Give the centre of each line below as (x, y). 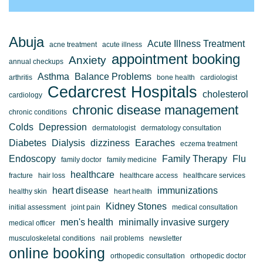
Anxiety (87, 60)
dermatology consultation (181, 128)
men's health (87, 222)
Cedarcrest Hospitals (122, 92)
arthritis (21, 77)
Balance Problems (113, 76)
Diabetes (28, 142)
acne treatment (73, 44)
